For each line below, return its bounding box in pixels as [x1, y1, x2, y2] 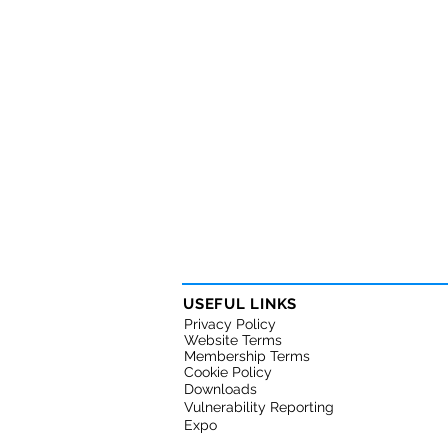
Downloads [184, 381, 257, 397]
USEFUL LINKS [183, 295, 297, 313]
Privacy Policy [184, 316, 276, 332]
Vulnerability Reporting [184, 399, 334, 415]
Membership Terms [184, 348, 310, 364]
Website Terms [184, 332, 282, 348]
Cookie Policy [184, 364, 272, 380]
